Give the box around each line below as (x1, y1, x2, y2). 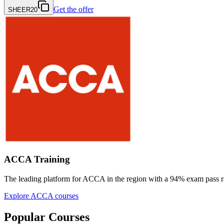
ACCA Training (4, 154, 70, 165)
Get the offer (53, 4, 93, 13)
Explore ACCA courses (4, 191, 78, 200)
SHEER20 (8, 5, 37, 13)
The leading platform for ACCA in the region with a (4, 174, 168, 183)
